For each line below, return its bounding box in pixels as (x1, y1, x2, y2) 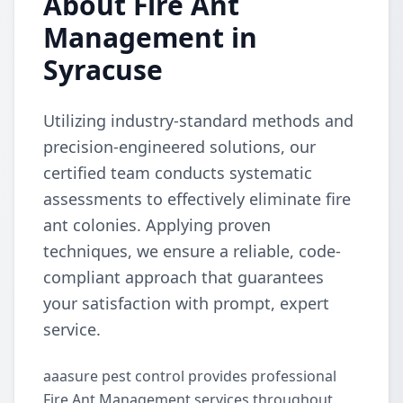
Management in (43, 19, 257, 56)
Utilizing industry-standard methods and (43, 110, 354, 131)
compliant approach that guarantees (43, 266, 324, 288)
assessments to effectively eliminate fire (43, 188, 351, 210)
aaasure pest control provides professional (43, 366, 336, 386)
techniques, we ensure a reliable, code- (43, 240, 341, 262)
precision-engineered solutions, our (43, 136, 316, 157)
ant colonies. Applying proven (43, 214, 271, 236)
